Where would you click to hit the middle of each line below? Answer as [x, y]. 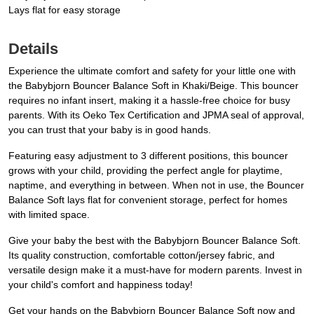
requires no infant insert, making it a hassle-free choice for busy [149, 101]
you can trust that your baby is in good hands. [110, 130]
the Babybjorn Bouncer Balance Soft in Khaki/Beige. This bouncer [153, 86]
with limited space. [49, 215]
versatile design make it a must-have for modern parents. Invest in [155, 270]
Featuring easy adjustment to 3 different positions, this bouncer [148, 156]
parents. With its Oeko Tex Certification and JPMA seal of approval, [156, 115]
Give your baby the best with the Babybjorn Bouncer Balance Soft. [155, 241]
